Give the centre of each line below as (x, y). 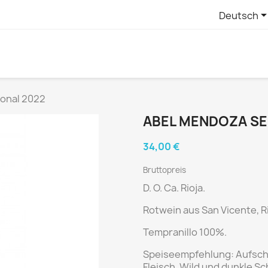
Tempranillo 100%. (185, 232)
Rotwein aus (172, 210)
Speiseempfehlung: (189, 254)
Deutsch (238, 15)
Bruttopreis (165, 170)
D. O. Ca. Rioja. (174, 188)
